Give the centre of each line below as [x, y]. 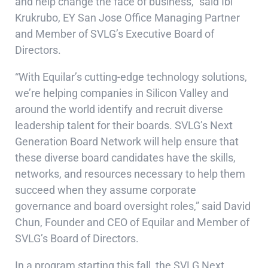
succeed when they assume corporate [106, 190]
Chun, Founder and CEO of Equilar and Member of [132, 223]
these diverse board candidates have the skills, [125, 158]
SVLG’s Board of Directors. [78, 239]
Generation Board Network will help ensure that [127, 142]
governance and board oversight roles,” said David [133, 206]
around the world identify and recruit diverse [119, 109]
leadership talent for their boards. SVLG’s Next [124, 126]
